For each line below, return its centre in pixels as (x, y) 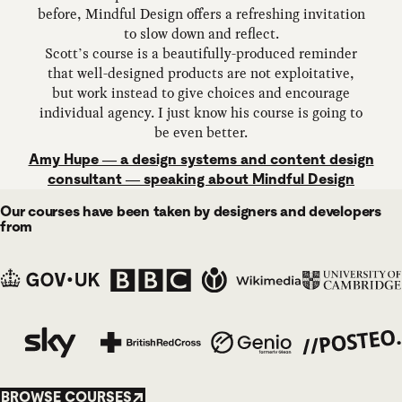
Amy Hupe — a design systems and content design (201, 159)
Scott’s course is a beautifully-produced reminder (201, 53)
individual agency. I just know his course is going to (201, 112)
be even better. (201, 132)
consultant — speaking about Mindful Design (201, 179)
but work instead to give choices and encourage (201, 92)
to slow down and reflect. (201, 33)
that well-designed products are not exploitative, (201, 73)
